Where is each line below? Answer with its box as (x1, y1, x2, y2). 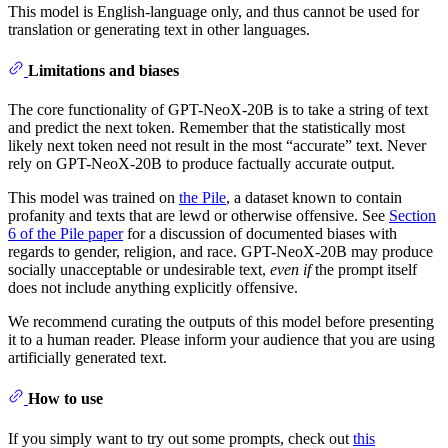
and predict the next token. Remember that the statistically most (8, 119, 405, 137)
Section (389, 207, 436, 225)
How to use (28, 390, 103, 408)
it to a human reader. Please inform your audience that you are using (8, 331, 435, 349)
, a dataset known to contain (226, 189, 402, 207)
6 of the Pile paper (8, 225, 123, 243)
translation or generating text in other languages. (8, 20, 310, 38)
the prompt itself (311, 261, 417, 279)
